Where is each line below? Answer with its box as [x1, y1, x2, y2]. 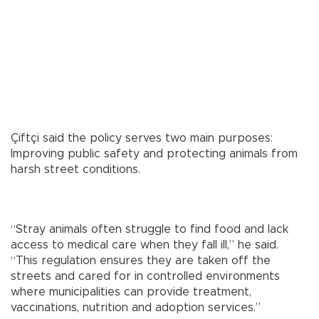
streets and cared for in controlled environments [11, 271, 280, 283]
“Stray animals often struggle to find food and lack [11, 224, 288, 236]
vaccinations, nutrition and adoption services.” [11, 302, 261, 314]
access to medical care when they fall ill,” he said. [11, 239, 278, 251]
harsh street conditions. [11, 164, 140, 176]
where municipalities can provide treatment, [11, 286, 251, 298]
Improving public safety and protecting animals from [11, 148, 298, 160]
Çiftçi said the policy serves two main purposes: [11, 132, 273, 145]
